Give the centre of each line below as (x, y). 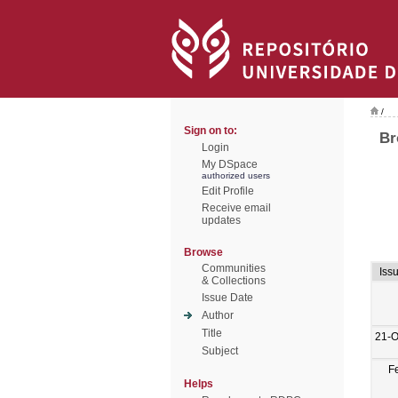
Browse (203, 252)
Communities (234, 268)
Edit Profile (228, 191)
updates (221, 220)
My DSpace (230, 164)
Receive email (236, 208)
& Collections (234, 281)
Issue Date (227, 298)
